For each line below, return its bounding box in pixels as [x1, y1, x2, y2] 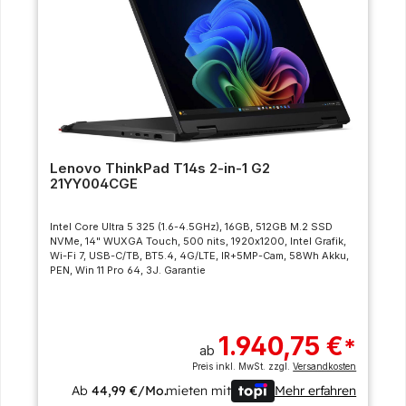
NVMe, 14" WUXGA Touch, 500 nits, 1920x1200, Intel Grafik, [49, 235, 346, 248]
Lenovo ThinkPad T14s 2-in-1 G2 [49, 159, 270, 178]
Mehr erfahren [274, 382, 357, 399]
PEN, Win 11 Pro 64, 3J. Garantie [49, 264, 206, 277]
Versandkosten [293, 361, 357, 372]
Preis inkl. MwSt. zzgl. [192, 361, 294, 372]
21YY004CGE [49, 175, 138, 193]
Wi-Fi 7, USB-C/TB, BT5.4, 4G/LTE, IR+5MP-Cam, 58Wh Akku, [49, 249, 349, 263]
